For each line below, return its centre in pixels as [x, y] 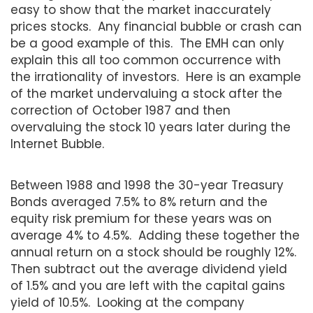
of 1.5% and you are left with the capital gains [148, 285]
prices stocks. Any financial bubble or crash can [156, 26]
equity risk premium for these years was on [141, 218]
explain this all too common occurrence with [146, 60]
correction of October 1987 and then [121, 110]
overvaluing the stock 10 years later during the [151, 127]
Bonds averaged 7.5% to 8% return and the [139, 202]
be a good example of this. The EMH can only [147, 43]
